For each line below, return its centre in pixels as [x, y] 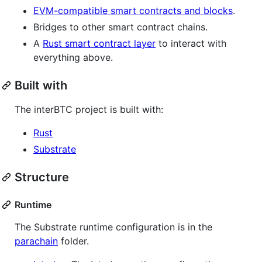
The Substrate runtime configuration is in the [113, 227]
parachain [36, 241]
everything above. [73, 57]
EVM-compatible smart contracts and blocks [133, 10]
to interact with [191, 43]
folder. [73, 241]
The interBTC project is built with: [89, 109]
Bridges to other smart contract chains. [120, 27]
